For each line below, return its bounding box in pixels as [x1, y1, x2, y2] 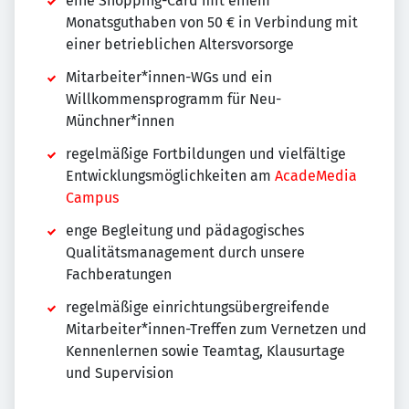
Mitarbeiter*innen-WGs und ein [66, 68, 272, 86]
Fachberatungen [66, 266, 172, 283]
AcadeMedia [275, 167, 357, 184]
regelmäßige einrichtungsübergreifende [66, 299, 330, 316]
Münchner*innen [66, 112, 174, 130]
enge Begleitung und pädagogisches [66, 222, 304, 239]
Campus [66, 189, 119, 206]
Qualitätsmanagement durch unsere [66, 244, 305, 261]
